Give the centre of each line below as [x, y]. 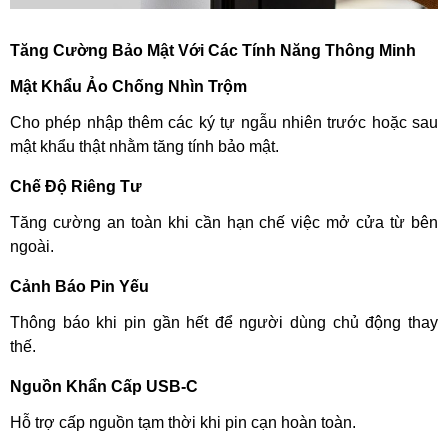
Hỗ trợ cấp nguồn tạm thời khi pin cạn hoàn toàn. [185, 423]
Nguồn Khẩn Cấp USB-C [104, 387]
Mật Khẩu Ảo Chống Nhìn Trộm [128, 87]
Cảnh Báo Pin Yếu [79, 287]
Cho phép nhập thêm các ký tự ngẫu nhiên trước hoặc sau [224, 123]
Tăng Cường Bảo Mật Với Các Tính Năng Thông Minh [213, 51]
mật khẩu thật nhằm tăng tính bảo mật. [146, 147]
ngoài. [34, 247]
